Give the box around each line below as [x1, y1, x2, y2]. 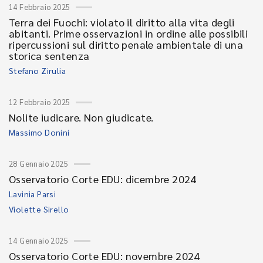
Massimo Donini [9, 127, 70, 137]
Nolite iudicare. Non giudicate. [9, 110, 154, 124]
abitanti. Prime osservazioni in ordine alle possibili [9, 26, 248, 40]
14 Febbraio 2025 [9, 2, 70, 12]
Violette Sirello [9, 204, 69, 214]
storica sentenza [9, 49, 90, 62]
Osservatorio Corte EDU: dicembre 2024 [9, 172, 197, 186]
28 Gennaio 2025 [9, 159, 68, 168]
